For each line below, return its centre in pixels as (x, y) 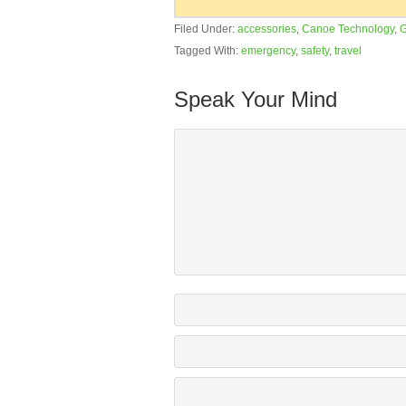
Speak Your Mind (256, 99)
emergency (268, 51)
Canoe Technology (348, 29)
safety (315, 51)
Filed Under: (206, 29)
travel (348, 51)
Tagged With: (208, 51)
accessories (267, 29)
